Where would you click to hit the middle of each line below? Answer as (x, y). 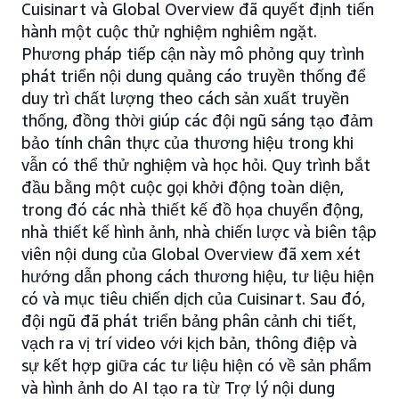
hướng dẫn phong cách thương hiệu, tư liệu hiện (198, 276)
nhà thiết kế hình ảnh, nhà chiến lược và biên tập (199, 232)
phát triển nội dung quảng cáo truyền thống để (194, 76)
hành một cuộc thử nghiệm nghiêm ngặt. (169, 31)
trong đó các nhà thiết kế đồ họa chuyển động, (192, 209)
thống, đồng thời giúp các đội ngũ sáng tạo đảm (197, 120)
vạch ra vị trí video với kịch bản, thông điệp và (189, 343)
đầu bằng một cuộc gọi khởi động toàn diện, (183, 187)
